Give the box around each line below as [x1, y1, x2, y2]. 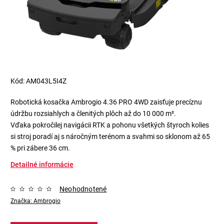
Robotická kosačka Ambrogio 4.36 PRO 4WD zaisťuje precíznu [10, 97, 202, 106]
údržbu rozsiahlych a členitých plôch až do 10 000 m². [10, 109, 176, 117]
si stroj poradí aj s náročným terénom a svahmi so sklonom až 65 [10, 132, 210, 140]
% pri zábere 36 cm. [10, 143, 70, 152]
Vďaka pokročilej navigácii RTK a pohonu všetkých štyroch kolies [10, 120, 209, 129]
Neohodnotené [59, 184, 107, 193]
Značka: [10, 197, 33, 204]
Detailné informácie [10, 160, 73, 168]
